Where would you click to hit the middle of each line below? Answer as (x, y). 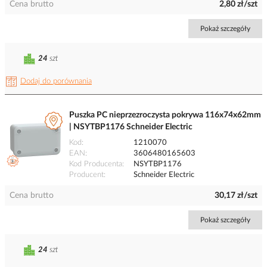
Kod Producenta (96, 164)
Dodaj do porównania (56, 82)
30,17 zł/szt (236, 196)
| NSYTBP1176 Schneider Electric (131, 127)
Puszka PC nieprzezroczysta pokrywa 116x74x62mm (165, 115)
